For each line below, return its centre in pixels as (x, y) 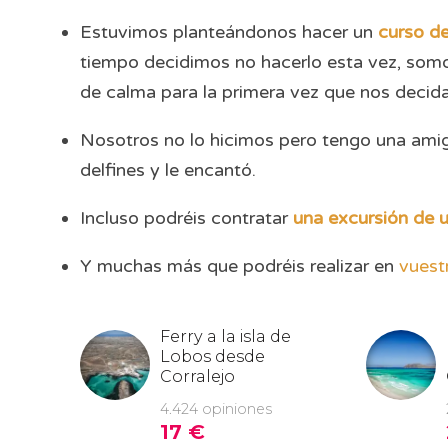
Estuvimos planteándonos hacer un (229, 32)
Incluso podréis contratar (186, 218)
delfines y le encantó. (168, 170)
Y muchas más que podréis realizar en (239, 266)
